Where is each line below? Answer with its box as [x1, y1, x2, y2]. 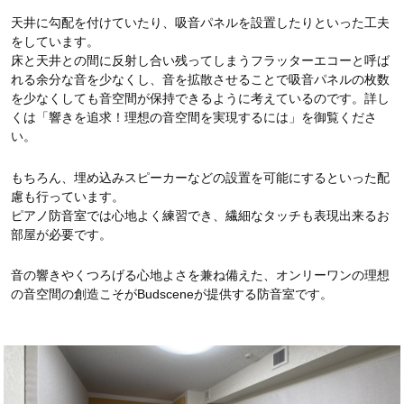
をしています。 [11, 34, 99, 49]
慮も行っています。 [11, 188, 124, 204]
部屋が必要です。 [11, 226, 112, 242]
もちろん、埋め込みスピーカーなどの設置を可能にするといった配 [11, 170, 390, 185]
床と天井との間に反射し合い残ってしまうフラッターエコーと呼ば [11, 53, 390, 68]
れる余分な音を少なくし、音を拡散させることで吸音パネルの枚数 [11, 72, 390, 87]
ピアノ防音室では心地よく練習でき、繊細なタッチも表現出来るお [11, 207, 390, 223]
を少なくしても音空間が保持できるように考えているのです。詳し [11, 91, 390, 106]
